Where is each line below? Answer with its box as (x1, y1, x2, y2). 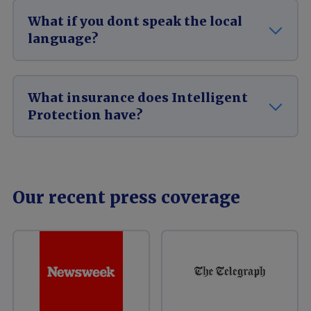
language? (28, 30, 99, 47)
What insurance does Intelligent (28, 89, 248, 106)
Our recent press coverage (12, 186, 240, 208)
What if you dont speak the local (28, 12, 242, 29)
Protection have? (28, 106, 143, 123)
